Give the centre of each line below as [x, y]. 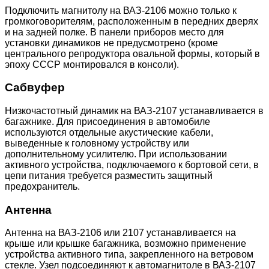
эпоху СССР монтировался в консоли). [92, 64]
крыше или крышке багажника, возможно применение [125, 244]
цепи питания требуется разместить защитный [109, 175]
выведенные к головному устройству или [97, 143]
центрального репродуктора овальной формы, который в [132, 53]
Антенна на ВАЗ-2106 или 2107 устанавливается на [120, 233]
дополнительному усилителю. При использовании [116, 154]
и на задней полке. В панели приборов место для [114, 32]
